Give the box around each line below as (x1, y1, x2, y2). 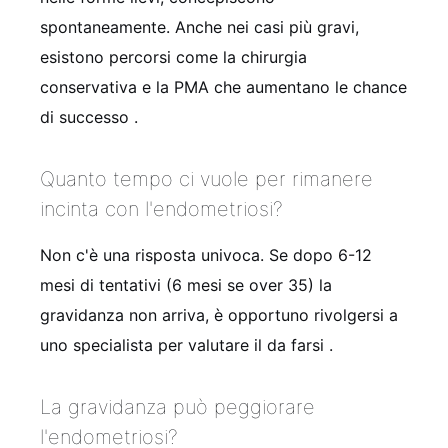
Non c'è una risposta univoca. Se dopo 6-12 (40, 244, 372, 265)
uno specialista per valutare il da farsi (40, 334, 329, 355)
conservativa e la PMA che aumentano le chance (40, 76, 407, 97)
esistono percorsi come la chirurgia (40, 46, 307, 67)
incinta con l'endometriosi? (40, 196, 283, 221)
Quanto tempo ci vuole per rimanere (40, 166, 373, 191)
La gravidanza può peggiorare (40, 394, 315, 419)
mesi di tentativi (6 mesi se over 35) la (40, 274, 332, 295)
